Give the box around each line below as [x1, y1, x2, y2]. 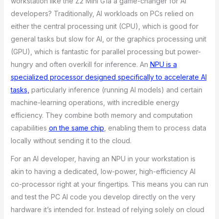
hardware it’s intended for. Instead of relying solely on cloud [10, 205, 204, 214]
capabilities [10, 124, 49, 132]
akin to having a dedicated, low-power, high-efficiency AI [10, 167, 196, 175]
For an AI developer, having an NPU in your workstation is [10, 154, 196, 163]
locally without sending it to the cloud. [10, 136, 131, 145]
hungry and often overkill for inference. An [10, 60, 150, 69]
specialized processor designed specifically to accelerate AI [10, 73, 207, 82]
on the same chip [48, 124, 104, 132]
